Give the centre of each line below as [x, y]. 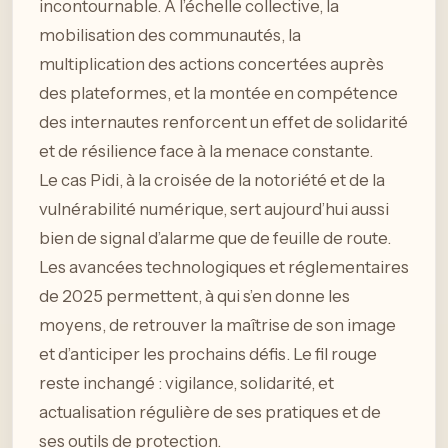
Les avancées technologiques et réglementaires [224, 267]
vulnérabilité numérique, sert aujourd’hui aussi [214, 209]
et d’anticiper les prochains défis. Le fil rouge [208, 354]
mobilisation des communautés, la [170, 35]
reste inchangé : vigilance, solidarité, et [186, 383]
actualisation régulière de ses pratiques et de [210, 412]
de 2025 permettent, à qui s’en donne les [194, 296]
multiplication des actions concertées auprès [211, 64]
